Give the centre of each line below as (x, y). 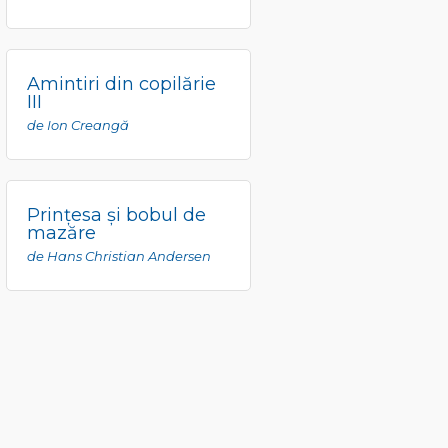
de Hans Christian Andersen (119, 256)
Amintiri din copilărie (121, 84)
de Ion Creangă (78, 125)
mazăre (61, 233)
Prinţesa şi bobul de (116, 215)
